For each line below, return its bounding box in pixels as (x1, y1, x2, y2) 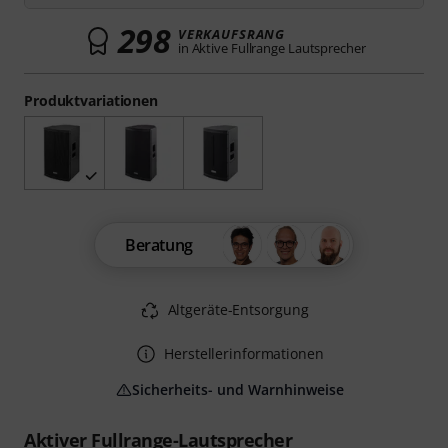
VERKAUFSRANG (177, 25, 286, 43)
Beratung (125, 234, 193, 257)
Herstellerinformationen (164, 344, 324, 364)
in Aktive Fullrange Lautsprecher (177, 39, 366, 57)
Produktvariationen (24, 91, 159, 110)
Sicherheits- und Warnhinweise (132, 380, 344, 400)
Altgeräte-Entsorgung (167, 300, 309, 320)
